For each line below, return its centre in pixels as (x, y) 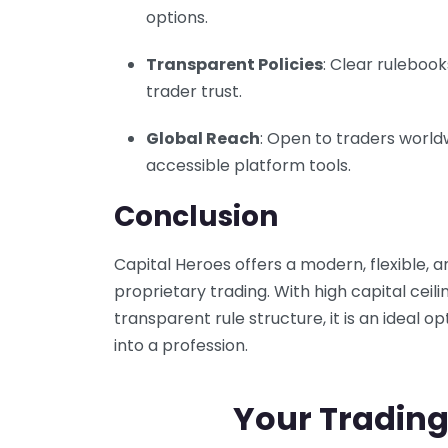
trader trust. (194, 91)
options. (177, 17)
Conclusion (196, 216)
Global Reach (203, 138)
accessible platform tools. (248, 165)
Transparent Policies (234, 64)
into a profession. (181, 345)
